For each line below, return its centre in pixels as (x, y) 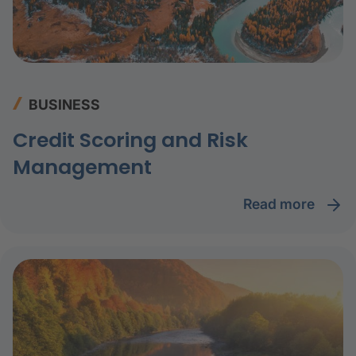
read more (285, 204)
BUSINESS (64, 105)
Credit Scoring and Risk (130, 141)
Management (82, 168)
